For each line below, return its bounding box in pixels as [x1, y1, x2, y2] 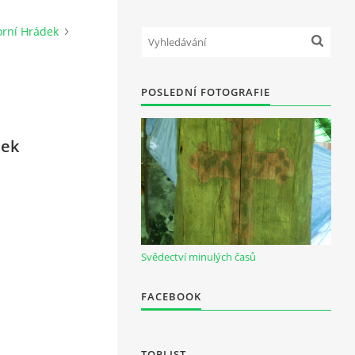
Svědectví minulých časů [141, 250, 256, 265]
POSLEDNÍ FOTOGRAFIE [141, 85, 270, 99]
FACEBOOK [141, 289, 201, 304]
